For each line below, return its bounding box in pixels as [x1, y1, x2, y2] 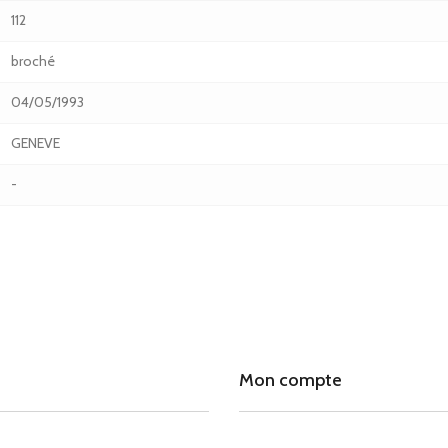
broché [11, 52, 55, 70]
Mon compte [239, 369, 342, 391]
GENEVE [11, 134, 60, 152]
